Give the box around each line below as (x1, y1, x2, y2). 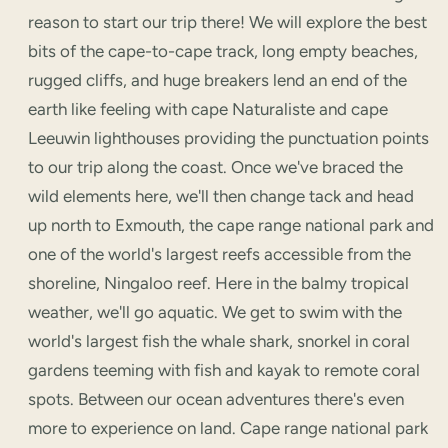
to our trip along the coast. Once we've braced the (28, 156, 403, 177)
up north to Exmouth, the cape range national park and (28, 214, 434, 235)
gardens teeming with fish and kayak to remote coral (28, 359, 420, 380)
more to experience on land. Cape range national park (28, 417, 428, 438)
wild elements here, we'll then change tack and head (28, 185, 414, 206)
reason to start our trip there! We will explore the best (28, 11, 427, 32)
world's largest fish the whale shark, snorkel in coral (28, 330, 410, 351)
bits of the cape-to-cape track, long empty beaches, (28, 40, 418, 61)
